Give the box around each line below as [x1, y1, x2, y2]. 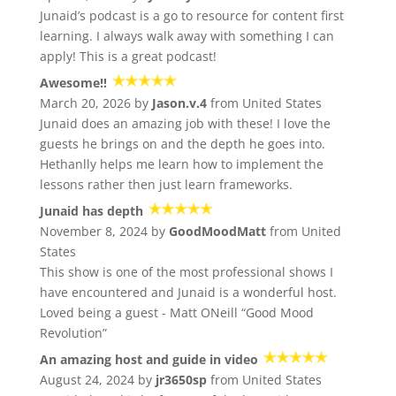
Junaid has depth [39, 202, 143, 220]
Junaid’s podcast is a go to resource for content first [39, 7, 344, 25]
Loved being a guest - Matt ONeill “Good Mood [39, 304, 314, 322]
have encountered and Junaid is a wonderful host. [39, 284, 337, 301]
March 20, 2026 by [39, 95, 152, 112]
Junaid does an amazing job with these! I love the [39, 115, 331, 133]
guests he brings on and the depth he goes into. [39, 135, 325, 153]
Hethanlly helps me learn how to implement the [39, 156, 324, 173]
